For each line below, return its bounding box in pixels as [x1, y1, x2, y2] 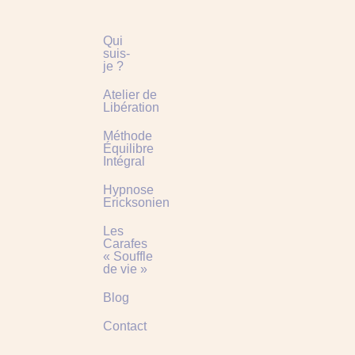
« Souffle [103, 250, 153, 264]
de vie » [103, 262, 147, 277]
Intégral [103, 155, 145, 169]
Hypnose [103, 183, 154, 197]
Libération [103, 101, 159, 115]
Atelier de [103, 88, 157, 102]
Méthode [103, 129, 152, 143]
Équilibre [103, 142, 154, 156]
